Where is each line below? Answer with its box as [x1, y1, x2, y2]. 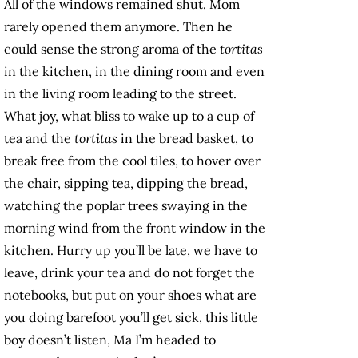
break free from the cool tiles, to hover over [4, 153, 261, 169]
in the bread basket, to [117, 130, 253, 147]
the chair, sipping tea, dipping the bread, [4, 175, 248, 192]
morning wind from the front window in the [4, 220, 265, 237]
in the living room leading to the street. [4, 86, 237, 102]
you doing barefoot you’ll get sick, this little [4, 309, 258, 326]
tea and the [4, 130, 74, 147]
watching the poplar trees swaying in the [4, 197, 248, 214]
